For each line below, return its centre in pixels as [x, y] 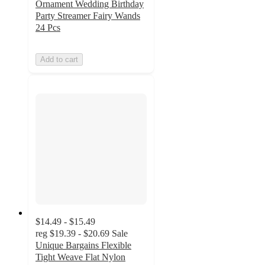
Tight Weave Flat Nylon [80, 257]
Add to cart [59, 60]
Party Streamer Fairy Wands [88, 16]
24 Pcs [48, 28]
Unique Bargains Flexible [83, 245]
